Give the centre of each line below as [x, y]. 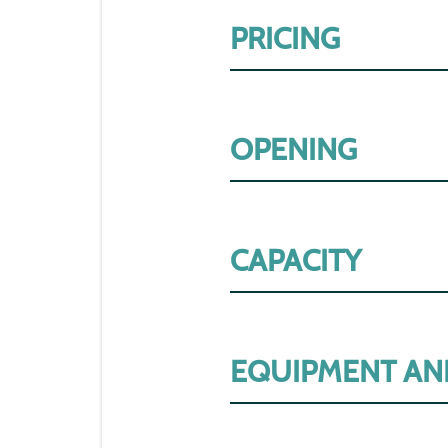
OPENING [293, 149]
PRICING [285, 38]
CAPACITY [295, 260]
